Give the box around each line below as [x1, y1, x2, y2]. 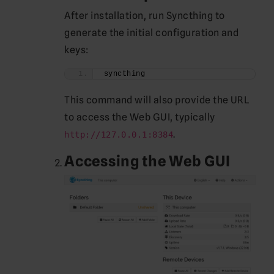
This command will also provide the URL [64, 94, 250, 106]
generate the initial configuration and [64, 26, 239, 39]
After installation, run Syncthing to [64, 9, 225, 21]
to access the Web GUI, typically [64, 111, 215, 123]
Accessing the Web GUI [64, 152, 231, 170]
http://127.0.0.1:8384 [64, 129, 174, 139]
